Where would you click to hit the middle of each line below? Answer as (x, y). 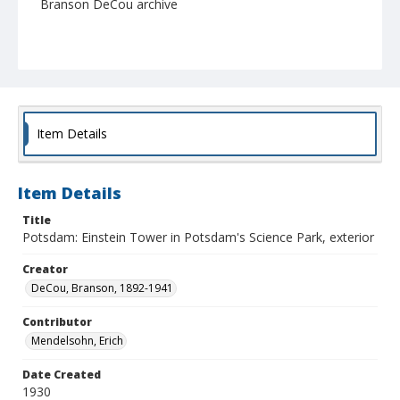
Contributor (57, 322)
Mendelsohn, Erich (77, 341)
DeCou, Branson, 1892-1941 (102, 288)
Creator (45, 270)
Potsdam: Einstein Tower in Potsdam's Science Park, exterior (198, 237)
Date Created (62, 375)
